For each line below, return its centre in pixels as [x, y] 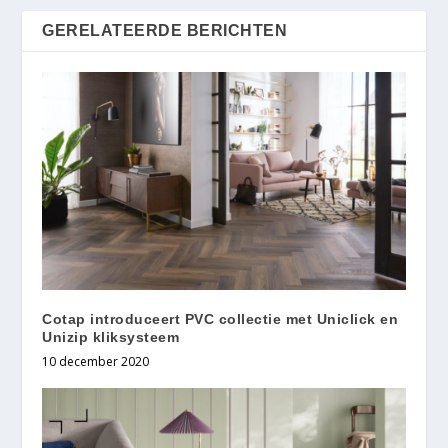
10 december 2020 [96, 362]
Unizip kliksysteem [111, 337]
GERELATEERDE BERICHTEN [165, 31]
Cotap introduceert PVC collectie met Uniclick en [220, 319]
